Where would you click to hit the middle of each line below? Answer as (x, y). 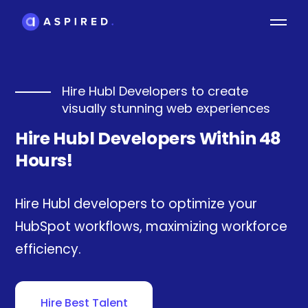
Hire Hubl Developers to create (155, 91)
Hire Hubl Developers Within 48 (148, 139)
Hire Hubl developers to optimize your (136, 204)
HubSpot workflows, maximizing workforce (151, 227)
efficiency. (48, 249)
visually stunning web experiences (166, 108)
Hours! (44, 161)
